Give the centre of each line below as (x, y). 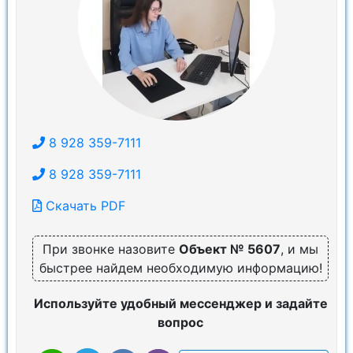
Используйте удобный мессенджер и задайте (180, 303)
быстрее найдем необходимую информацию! (180, 268)
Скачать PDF (84, 206)
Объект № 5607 (230, 249)
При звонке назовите (111, 249)
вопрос (180, 322)
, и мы (299, 249)
